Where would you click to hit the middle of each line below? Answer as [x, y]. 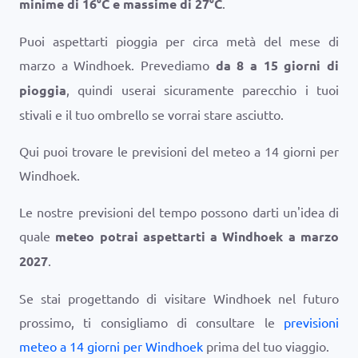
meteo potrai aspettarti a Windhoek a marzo [197, 236]
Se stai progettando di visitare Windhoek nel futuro [179, 298]
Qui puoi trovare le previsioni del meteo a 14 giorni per [179, 151]
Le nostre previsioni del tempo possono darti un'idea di [179, 212]
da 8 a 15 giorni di [277, 65]
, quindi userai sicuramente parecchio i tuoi [203, 89]
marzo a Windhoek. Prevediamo [117, 65]
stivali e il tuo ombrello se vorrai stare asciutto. [151, 114]
